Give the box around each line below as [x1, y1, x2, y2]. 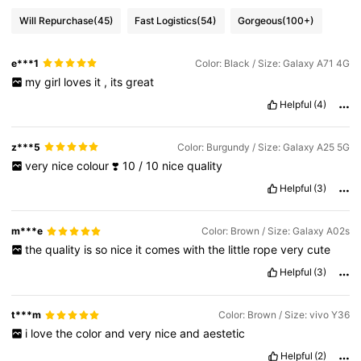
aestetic [202, 326, 245, 341]
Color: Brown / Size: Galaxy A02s [201, 225, 350, 238]
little [227, 243, 253, 257]
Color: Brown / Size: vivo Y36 [218, 309, 350, 322]
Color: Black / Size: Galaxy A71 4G [194, 56, 350, 69]
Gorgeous [238, 15, 283, 27]
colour [76, 159, 112, 173]
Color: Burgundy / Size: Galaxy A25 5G [176, 140, 350, 153]
